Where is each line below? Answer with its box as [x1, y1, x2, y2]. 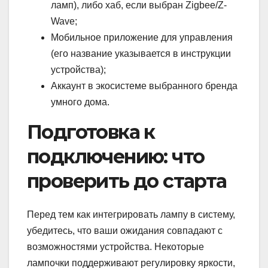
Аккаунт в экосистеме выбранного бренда [51, 80, 237, 91]
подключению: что [27, 144, 205, 168]
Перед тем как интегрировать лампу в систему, [27, 209, 235, 220]
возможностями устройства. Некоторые [27, 242, 204, 252]
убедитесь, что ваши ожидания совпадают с [27, 226, 223, 236]
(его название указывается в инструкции [51, 48, 231, 59]
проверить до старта [27, 169, 227, 193]
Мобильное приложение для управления [51, 32, 233, 42]
